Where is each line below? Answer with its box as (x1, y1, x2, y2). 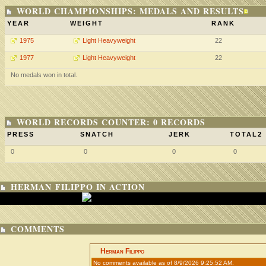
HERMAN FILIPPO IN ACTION (11, 180, 145, 193)
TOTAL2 (230, 131, 262, 138)
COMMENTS (11, 223, 65, 235)
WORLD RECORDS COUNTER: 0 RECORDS (17, 116, 205, 128)
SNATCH (80, 131, 114, 138)
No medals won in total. (11, 71, 77, 78)
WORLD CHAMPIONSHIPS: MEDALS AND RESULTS (17, 5, 244, 17)
